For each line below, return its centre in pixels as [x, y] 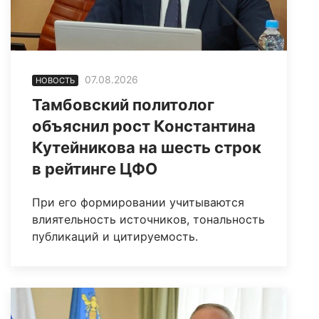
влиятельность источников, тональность [148, 219]
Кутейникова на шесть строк [147, 147]
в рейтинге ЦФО [95, 168]
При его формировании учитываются [138, 202]
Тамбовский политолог [123, 104]
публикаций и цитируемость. [115, 236]
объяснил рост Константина [144, 126]
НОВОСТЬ [55, 81]
